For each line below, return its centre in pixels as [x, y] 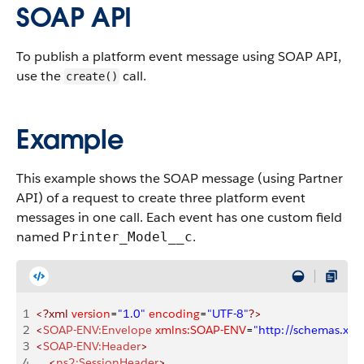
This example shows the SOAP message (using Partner [180, 178]
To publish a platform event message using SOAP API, [179, 56]
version [89, 314]
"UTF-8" [228, 314]
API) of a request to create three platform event [161, 198]
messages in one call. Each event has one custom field [179, 217]
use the [40, 76]
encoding [173, 314]
